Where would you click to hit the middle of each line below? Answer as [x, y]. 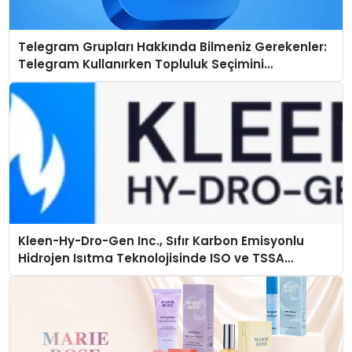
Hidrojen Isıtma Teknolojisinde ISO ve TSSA [151, 258]
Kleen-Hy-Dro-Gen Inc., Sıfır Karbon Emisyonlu [161, 240]
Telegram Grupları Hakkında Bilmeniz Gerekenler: [172, 46]
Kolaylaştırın [56, 81]
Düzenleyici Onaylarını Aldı [100, 275]
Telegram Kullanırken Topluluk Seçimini [141, 64]
